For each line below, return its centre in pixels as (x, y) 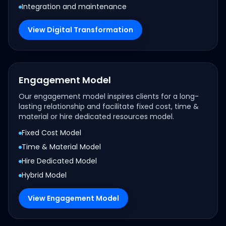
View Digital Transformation (80, 30)
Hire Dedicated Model (59, 161)
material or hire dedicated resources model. (96, 117)
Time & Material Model (61, 147)
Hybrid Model (44, 175)
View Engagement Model (73, 198)
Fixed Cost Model (51, 133)
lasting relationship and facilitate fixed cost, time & (109, 106)
